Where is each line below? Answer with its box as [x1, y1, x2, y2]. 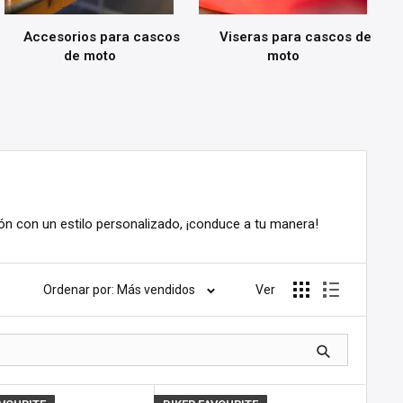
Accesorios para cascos [23, 29, 181, 46]
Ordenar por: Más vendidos [43, 282, 195, 298]
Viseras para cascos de [219, 29, 372, 46]
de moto [64, 48, 121, 65]
